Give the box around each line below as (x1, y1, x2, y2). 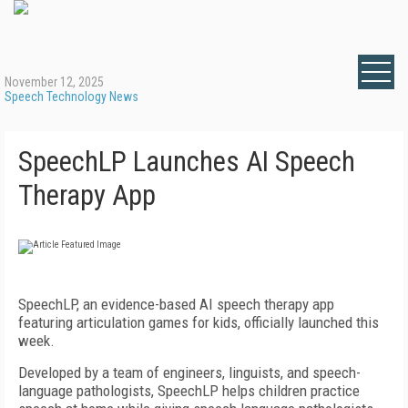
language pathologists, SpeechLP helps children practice (18, 382, 360, 400)
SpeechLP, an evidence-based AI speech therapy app (18, 295, 334, 313)
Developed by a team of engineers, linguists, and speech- (18, 363, 361, 382)
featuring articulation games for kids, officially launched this (18, 313, 379, 331)
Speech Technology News (5, 89, 138, 104)
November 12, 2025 (5, 75, 104, 89)
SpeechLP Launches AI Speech (18, 145, 355, 178)
